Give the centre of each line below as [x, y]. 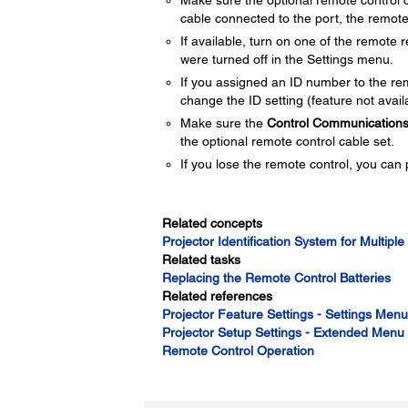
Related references [217, 296]
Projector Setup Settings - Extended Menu [283, 332]
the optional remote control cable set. [287, 141]
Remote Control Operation [238, 351]
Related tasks [201, 260]
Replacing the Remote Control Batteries [276, 278]
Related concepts [212, 223]
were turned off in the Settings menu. [286, 59]
